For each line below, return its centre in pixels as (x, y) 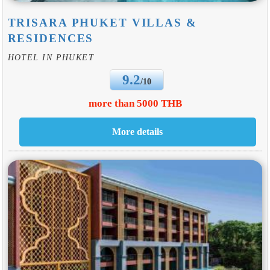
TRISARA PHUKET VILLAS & (102, 23)
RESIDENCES (51, 39)
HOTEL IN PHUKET (51, 57)
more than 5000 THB (135, 103)
